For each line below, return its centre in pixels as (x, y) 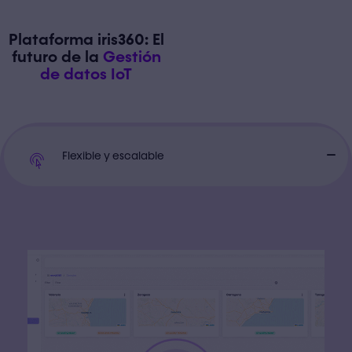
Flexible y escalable (113, 156)
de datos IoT (86, 74)
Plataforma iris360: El (86, 40)
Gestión (132, 57)
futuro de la (57, 57)
